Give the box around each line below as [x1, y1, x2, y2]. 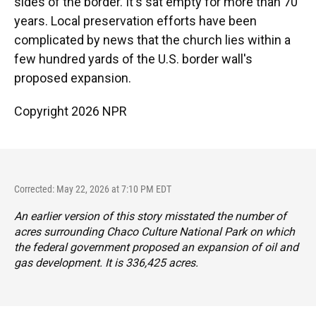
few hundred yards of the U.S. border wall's [14, 51, 253, 67]
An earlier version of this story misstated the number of [14, 209, 286, 224]
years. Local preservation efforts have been [14, 13, 257, 29]
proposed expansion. [14, 71, 131, 86]
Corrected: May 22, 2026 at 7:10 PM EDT [14, 183, 171, 195]
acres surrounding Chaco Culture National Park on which [14, 225, 295, 239]
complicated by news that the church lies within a [14, 32, 291, 48]
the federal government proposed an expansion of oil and [14, 241, 298, 255]
